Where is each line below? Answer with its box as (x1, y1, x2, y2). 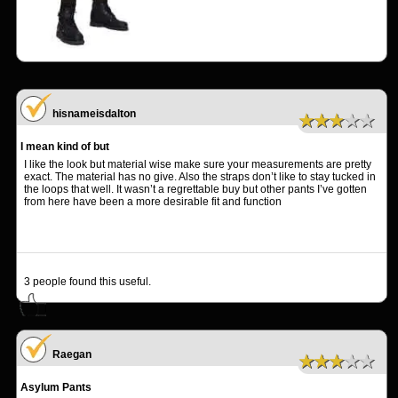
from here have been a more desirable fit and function (24, 195, 282, 208)
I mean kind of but (20, 139, 109, 153)
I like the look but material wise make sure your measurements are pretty (24, 157, 371, 171)
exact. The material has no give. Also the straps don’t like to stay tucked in (24, 170, 376, 183)
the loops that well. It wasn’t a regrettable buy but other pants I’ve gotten (24, 182, 367, 195)
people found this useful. (30, 275, 151, 288)
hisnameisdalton (52, 107, 136, 120)
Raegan (52, 347, 92, 361)
